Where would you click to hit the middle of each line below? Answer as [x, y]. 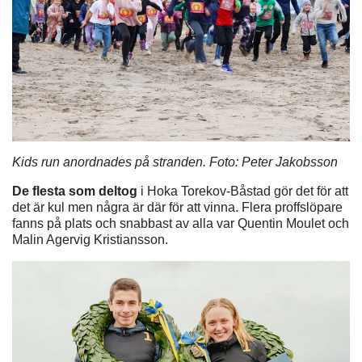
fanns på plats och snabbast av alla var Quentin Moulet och [181, 223]
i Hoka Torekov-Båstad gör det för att [243, 191]
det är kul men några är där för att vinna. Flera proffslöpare [177, 207]
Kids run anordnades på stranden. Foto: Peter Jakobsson [175, 162]
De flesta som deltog [75, 191]
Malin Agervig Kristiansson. [90, 239]
